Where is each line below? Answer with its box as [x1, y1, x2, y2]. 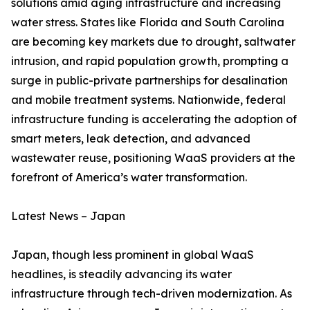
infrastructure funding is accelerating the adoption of [11, 112, 297, 127]
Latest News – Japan [11, 209, 125, 224]
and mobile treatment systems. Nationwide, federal [11, 93, 286, 107]
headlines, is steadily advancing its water [11, 267, 232, 282]
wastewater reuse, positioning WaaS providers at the [11, 151, 295, 165]
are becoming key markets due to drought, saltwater [11, 35, 295, 49]
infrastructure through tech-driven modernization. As [11, 286, 292, 301]
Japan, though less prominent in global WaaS [11, 248, 254, 262]
